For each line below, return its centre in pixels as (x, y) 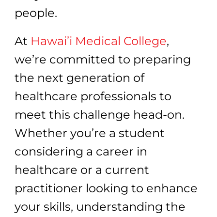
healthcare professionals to (93, 96)
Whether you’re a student (90, 133)
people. (36, 13)
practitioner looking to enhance (106, 188)
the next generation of (79, 77)
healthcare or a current (82, 170)
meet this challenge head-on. (100, 114)
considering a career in (81, 151)
